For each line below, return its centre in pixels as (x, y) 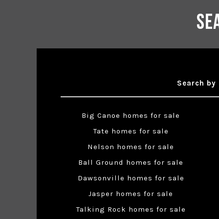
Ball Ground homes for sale (131, 163)
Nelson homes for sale (131, 147)
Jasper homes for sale (131, 194)
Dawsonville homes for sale (131, 178)
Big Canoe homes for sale (131, 116)
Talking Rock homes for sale (131, 209)
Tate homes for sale (131, 131)
